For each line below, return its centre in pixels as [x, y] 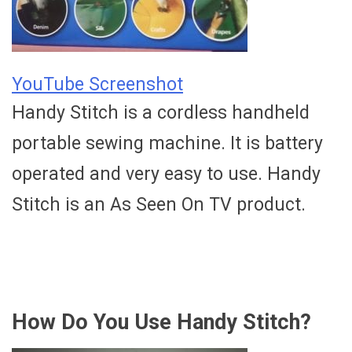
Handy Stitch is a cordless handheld [161, 113]
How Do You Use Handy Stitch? [161, 322]
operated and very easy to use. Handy [166, 174]
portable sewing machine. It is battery [167, 144]
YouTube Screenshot [97, 85]
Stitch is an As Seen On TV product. [159, 205]
